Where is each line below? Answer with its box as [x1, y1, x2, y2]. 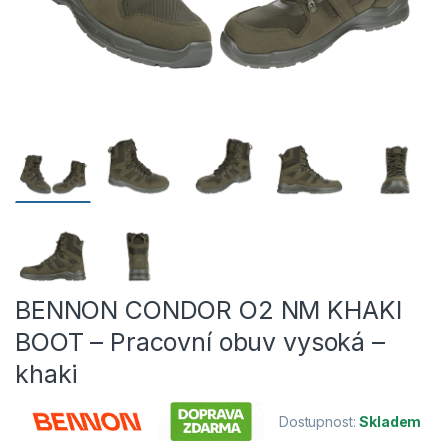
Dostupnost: [279, 412, 360, 430]
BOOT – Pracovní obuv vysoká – [15, 326, 385, 357]
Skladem [359, 412, 422, 430]
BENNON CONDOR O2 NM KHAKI [15, 294, 402, 325]
